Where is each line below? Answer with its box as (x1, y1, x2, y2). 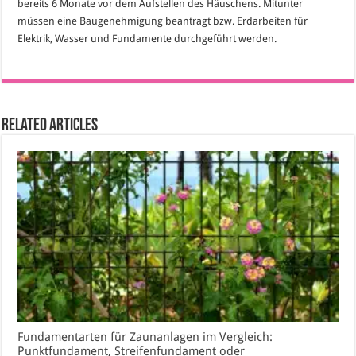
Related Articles (2, 116, 99, 135)
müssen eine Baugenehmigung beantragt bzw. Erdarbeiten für (17, 14, 308, 27)
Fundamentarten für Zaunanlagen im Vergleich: (17, 329, 273, 344)
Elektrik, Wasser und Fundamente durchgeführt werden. (17, 32, 277, 44)
